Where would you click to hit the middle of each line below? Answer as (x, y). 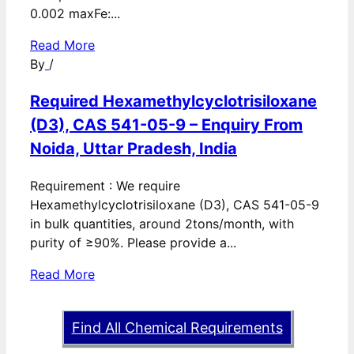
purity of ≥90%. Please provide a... (133, 243)
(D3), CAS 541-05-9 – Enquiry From (166, 125)
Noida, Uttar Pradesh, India (134, 149)
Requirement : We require (105, 186)
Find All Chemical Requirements (177, 328)
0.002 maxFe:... (75, 14)
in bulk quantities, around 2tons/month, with (162, 224)
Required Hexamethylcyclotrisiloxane (173, 102)
